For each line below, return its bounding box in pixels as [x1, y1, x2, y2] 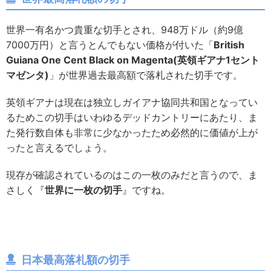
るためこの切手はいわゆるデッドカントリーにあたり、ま [6, 111, 258, 124]
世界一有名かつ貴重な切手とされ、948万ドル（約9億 [6, 24, 243, 36]
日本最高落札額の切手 [21, 253, 130, 267]
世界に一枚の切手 [45, 184, 122, 197]
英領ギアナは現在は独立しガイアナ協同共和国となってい [6, 96, 258, 109]
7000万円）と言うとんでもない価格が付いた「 [6, 39, 214, 51]
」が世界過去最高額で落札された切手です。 [49, 69, 243, 82]
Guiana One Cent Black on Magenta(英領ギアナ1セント [6, 54, 260, 67]
